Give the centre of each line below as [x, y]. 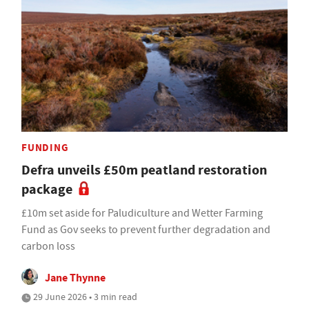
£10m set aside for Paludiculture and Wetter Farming [142, 213]
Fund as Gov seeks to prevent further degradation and [146, 229]
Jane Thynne [75, 277]
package [47, 189]
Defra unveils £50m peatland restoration [144, 170]
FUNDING [45, 147]
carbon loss [48, 246]
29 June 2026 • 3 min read [84, 296]
